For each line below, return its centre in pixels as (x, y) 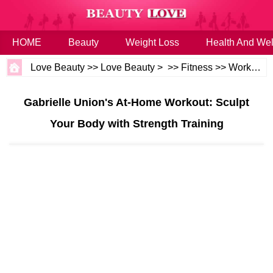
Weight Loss (152, 42)
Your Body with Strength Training (136, 124)
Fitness (197, 67)
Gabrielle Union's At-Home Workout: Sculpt (136, 102)
